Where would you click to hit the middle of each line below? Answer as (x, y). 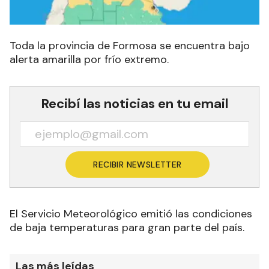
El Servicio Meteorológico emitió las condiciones (131, 213)
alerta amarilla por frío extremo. (89, 59)
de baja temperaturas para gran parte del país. (130, 227)
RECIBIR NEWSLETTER (138, 164)
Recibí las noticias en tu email (134, 103)
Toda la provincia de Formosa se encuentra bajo (130, 45)
